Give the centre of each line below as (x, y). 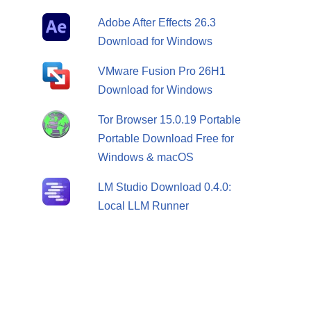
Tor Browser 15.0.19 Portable (169, 120)
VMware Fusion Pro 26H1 (161, 72)
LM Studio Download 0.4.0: (164, 187)
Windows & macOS (145, 158)
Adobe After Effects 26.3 (157, 23)
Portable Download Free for (166, 139)
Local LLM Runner (143, 206)
